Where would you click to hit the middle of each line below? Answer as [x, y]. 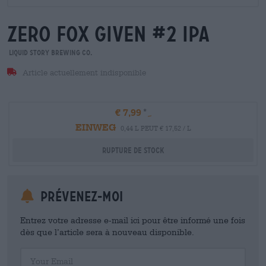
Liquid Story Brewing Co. [50, 53]
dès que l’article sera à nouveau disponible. [107, 232]
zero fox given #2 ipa [108, 34]
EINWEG [95, 127]
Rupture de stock [133, 150]
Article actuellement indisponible [83, 73]
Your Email [38, 252]
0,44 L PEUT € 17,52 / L [156, 128]
